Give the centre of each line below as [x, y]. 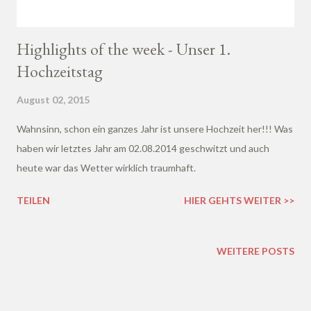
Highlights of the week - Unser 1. [124, 49]
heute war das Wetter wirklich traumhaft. [106, 167]
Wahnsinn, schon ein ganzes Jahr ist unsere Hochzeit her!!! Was [155, 128]
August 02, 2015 [53, 99]
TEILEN [33, 200]
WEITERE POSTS [255, 251]
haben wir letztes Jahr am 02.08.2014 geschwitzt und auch [143, 148]
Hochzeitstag [60, 71]
